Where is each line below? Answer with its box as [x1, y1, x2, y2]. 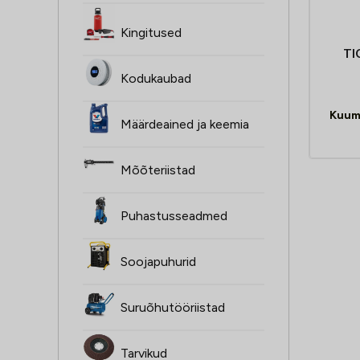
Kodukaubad [121, 71, 191, 87]
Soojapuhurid [121, 254, 196, 270]
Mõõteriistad [121, 162, 195, 178]
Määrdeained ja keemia [121, 117, 249, 133]
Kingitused [121, 25, 182, 41]
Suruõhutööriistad [121, 300, 225, 316]
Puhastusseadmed [121, 208, 227, 224]
